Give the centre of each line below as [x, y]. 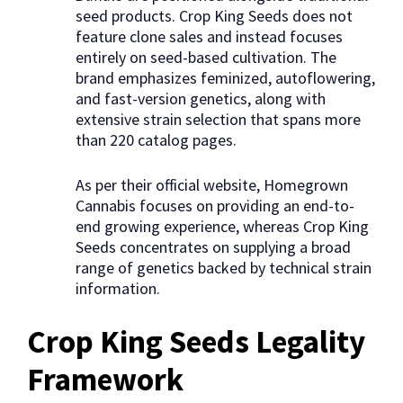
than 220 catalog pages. [156, 140]
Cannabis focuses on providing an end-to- [215, 206]
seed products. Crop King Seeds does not [214, 16]
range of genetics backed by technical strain [224, 268]
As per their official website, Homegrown [212, 185]
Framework [105, 380]
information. [118, 289]
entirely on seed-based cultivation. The [206, 58]
